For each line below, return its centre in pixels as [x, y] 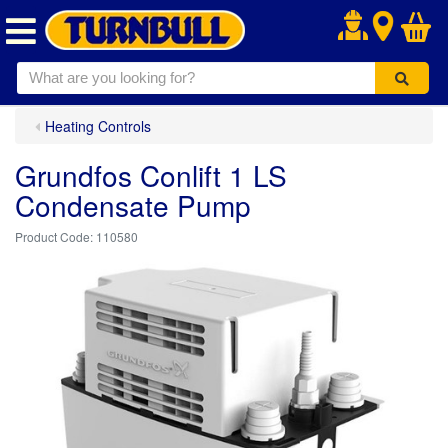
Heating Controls [98, 126]
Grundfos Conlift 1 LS [151, 175]
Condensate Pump [133, 205]
